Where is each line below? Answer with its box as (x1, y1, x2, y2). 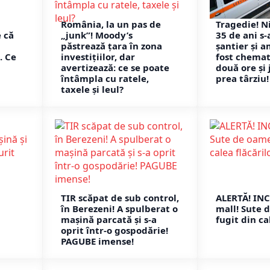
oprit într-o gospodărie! (61, 224, 168, 237)
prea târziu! (216, 72, 269, 84)
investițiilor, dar (61, 50, 135, 63)
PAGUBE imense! (61, 235, 134, 248)
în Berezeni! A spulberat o (61, 202, 178, 215)
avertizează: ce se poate (61, 61, 169, 74)
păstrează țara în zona (61, 39, 162, 52)
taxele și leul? (61, 83, 124, 95)
